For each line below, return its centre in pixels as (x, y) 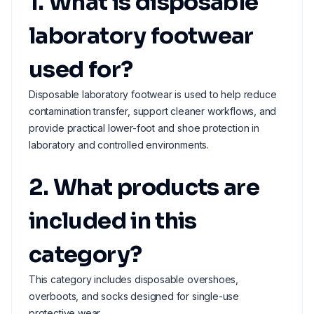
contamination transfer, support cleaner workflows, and (153, 111)
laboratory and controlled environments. (119, 145)
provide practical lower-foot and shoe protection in (144, 128)
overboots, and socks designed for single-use (134, 296)
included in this (113, 221)
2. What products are (144, 187)
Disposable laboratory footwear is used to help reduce (153, 94)
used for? (81, 69)
